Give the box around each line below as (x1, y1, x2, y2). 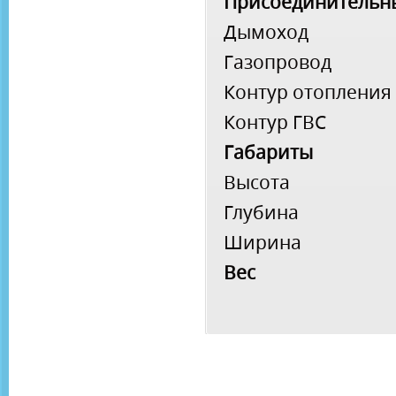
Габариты (224, 140, 313, 164)
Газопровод (224, 49, 331, 74)
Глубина (224, 200, 299, 225)
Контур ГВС (224, 110, 326, 134)
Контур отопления (224, 80, 392, 104)
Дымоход (224, 19, 308, 44)
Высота (224, 170, 290, 194)
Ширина (224, 230, 301, 255)
